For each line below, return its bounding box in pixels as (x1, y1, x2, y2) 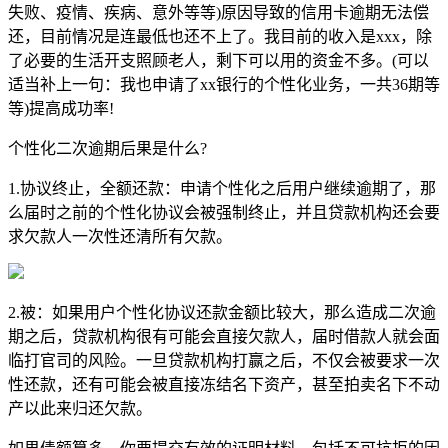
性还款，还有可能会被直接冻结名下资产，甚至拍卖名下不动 (8, 375, 440, 393)
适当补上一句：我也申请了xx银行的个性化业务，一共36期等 (8, 75, 440, 93)
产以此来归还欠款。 (8, 399, 152, 417)
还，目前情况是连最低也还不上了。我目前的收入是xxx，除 (8, 27, 432, 45)
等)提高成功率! (8, 99, 114, 117)
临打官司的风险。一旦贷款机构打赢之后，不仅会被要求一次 (8, 351, 440, 369)
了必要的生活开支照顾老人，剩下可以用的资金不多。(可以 (8, 51, 429, 69)
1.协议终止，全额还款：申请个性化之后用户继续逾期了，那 (8, 179, 436, 197)
